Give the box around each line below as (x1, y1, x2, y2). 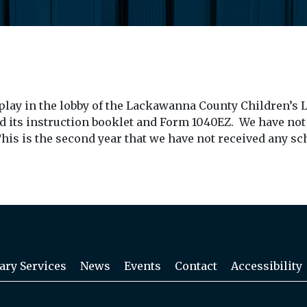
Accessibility (231, 258, 302, 273)
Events (124, 258, 161, 273)
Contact (175, 258, 217, 273)
